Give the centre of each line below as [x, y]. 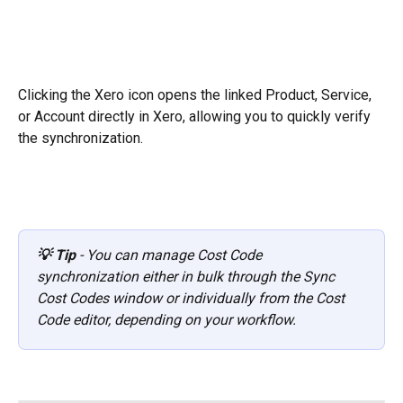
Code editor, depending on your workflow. [166, 319]
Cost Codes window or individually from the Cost [193, 298]
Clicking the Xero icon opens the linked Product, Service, [197, 94]
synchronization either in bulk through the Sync [188, 276]
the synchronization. [81, 138]
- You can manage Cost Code [170, 255]
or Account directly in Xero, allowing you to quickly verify [196, 116]
